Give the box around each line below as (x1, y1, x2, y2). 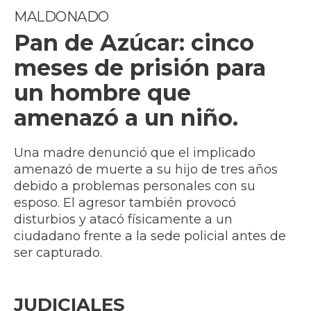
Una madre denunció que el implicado (14, 145, 255, 161)
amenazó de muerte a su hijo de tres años (14, 162, 278, 178)
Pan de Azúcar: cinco (14, 29, 254, 57)
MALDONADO (14, 8, 109, 26)
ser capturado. (14, 245, 102, 261)
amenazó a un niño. (14, 104, 238, 132)
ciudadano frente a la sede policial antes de (14, 228, 286, 244)
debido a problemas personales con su (14, 178, 255, 194)
